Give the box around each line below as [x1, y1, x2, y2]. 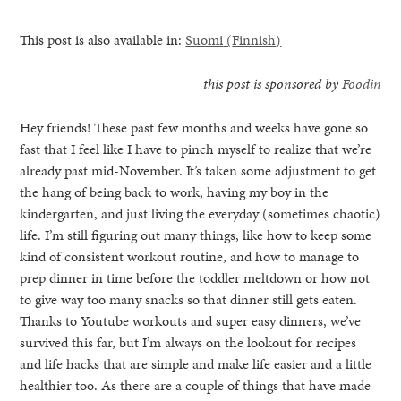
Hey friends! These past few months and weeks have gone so [20, 116, 369, 138]
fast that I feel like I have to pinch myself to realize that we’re [20, 138, 372, 159]
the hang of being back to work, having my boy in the [20, 181, 329, 202]
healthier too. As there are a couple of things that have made [20, 374, 371, 396]
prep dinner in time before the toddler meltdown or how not [20, 267, 371, 288]
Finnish [232, 29, 277, 50]
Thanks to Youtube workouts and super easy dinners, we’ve [20, 310, 362, 331]
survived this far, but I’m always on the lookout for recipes [20, 331, 357, 353]
